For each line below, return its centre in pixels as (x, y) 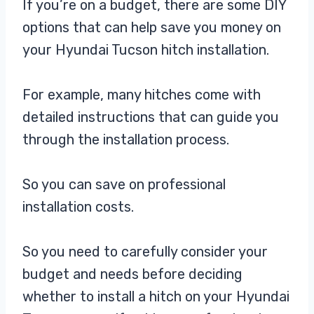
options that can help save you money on (152, 28)
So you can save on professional (124, 185)
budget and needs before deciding (132, 274)
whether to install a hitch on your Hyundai (156, 297)
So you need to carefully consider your (145, 252)
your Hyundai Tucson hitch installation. (148, 50)
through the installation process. (126, 140)
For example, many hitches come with (142, 95)
